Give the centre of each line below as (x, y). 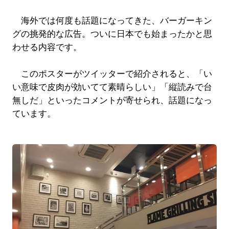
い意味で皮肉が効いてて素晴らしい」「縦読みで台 (112, 87)
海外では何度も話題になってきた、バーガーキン (112, 21)
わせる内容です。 (47, 48)
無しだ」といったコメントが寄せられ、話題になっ (112, 101)
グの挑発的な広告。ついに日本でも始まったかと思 (112, 34)
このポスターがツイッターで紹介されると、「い (112, 74)
